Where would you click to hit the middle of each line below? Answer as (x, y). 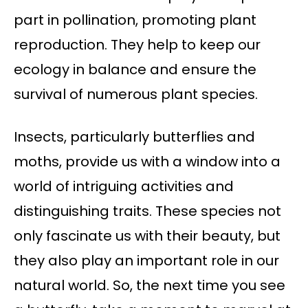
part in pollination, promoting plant (135, 20)
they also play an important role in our (146, 260)
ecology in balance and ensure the (135, 69)
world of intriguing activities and (124, 186)
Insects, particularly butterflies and (134, 136)
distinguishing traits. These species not (147, 211)
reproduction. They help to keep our (137, 44)
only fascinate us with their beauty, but (147, 235)
